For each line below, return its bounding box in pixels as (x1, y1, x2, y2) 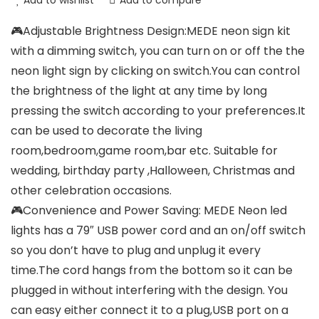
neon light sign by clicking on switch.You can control (11, 63, 300, 80)
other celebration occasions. (11, 182, 172, 199)
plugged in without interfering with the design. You (11, 282, 288, 299)
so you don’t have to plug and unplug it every (11, 242, 261, 259)
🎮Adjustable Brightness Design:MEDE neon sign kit (11, 23, 291, 40)
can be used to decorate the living (11, 122, 202, 140)
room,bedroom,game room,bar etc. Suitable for (11, 142, 278, 159)
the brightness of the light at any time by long (11, 83, 267, 100)
